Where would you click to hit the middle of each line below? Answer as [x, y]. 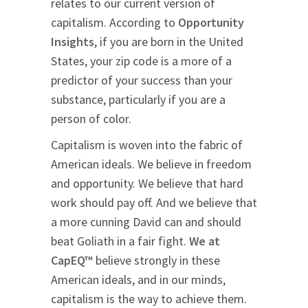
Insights [73, 42]
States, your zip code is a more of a [141, 61]
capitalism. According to [114, 23]
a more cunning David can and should [146, 222]
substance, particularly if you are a [138, 100]
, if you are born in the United [169, 42]
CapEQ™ [72, 261]
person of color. [91, 119]
